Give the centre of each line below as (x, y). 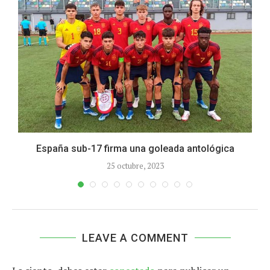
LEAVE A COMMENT (135, 238)
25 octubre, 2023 (135, 166)
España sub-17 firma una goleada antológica (135, 149)
